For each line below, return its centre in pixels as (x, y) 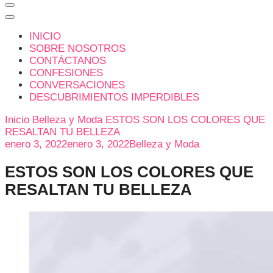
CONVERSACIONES (77, 85)
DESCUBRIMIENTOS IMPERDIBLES (114, 97)
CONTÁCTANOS (68, 61)
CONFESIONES (66, 73)
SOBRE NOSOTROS (77, 48)
